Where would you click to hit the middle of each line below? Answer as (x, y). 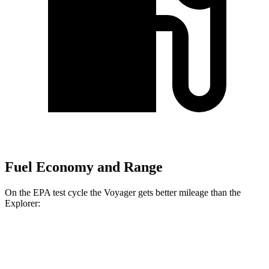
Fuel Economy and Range (84, 167)
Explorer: (23, 203)
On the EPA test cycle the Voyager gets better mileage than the (123, 192)
